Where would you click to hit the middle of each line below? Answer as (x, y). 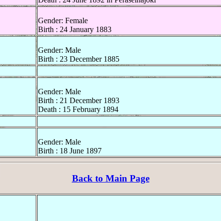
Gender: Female (63, 21)
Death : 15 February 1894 (78, 110)
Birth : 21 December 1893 (79, 101)
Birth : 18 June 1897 (70, 151)
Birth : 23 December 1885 (79, 59)
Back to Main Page (110, 178)
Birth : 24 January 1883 (75, 30)
